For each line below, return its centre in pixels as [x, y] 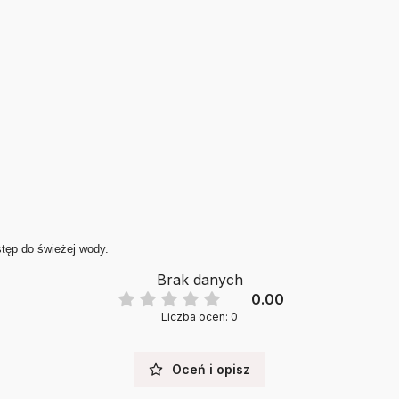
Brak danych [199, 279]
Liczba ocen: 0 [199, 316]
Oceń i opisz [211, 369]
